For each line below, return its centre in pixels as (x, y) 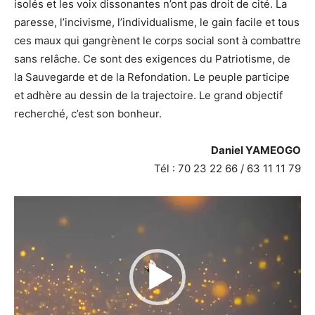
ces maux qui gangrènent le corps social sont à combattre (157, 40)
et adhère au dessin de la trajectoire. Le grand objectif (148, 95)
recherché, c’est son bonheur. (88, 113)
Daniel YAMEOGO (256, 150)
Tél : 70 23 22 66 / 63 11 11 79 (227, 168)
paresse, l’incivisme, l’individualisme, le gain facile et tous (157, 22)
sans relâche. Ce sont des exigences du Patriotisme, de (152, 58)
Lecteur (176, 204)
